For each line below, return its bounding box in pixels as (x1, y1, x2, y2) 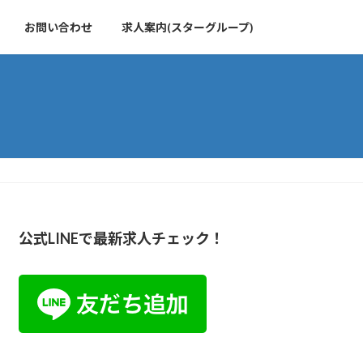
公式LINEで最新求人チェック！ (19, 228, 225, 247)
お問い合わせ (24, 19, 92, 34)
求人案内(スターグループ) (122, 19, 254, 34)
